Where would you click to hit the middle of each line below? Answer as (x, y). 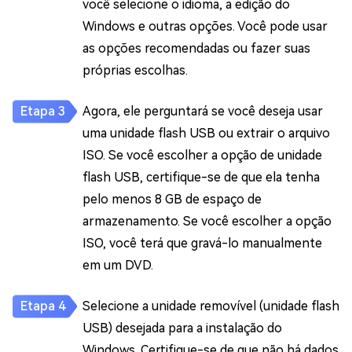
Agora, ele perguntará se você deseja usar (203, 111)
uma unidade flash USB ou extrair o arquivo (206, 133)
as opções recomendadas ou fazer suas (196, 48)
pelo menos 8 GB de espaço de (172, 199)
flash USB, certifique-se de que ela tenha (201, 177)
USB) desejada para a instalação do (182, 328)
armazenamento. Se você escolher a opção (207, 221)
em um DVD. (118, 265)
